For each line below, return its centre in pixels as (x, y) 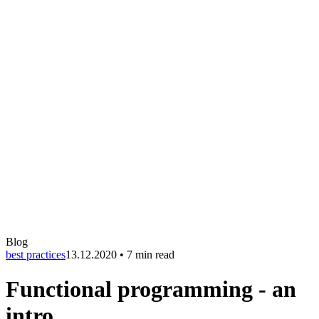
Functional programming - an (151, 289)
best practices (36, 254)
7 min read (151, 254)
